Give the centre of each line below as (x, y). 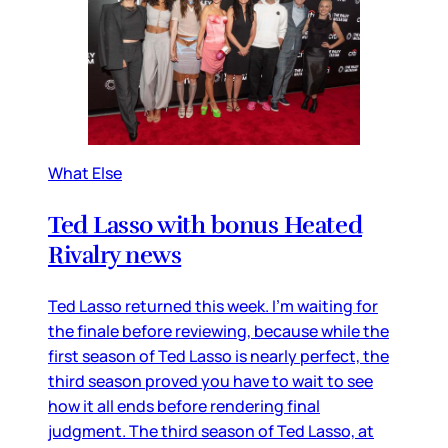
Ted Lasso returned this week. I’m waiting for (213, 306)
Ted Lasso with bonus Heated (205, 225)
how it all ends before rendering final (184, 406)
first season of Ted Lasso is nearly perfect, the (218, 356)
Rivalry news (115, 255)
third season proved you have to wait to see (210, 381)
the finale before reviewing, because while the (218, 331)
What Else (85, 173)
